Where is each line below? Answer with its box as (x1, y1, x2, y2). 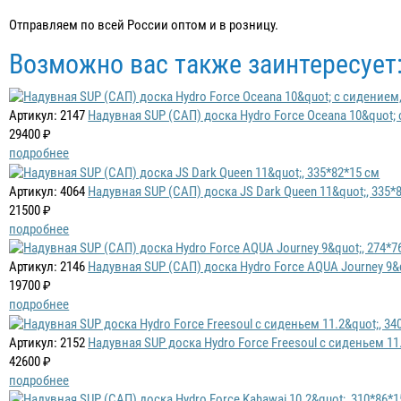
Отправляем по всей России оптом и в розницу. (9, 17, 279, 33)
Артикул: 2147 (9, 107, 86, 124)
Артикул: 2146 (9, 259, 86, 276)
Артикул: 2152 (9, 334, 86, 351)
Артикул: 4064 (9, 183, 86, 200)
